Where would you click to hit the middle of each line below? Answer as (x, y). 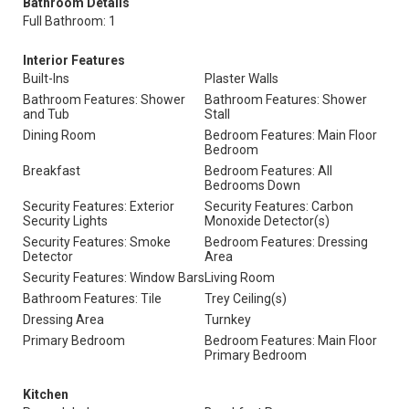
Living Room (240, 278)
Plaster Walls (241, 79)
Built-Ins (46, 79)
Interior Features (74, 60)
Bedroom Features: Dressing (286, 242)
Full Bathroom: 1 (69, 21)
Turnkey (228, 320)
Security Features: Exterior (99, 206)
